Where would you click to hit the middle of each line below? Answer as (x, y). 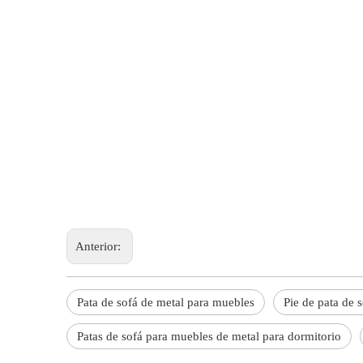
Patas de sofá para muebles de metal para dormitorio (209, 337)
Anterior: (100, 247)
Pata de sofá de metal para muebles (166, 303)
